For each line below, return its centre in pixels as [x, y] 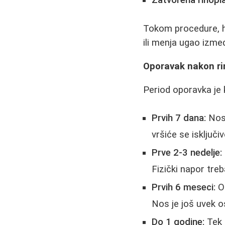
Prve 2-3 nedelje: [187, 153]
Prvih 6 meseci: [184, 188]
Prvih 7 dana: [179, 118]
